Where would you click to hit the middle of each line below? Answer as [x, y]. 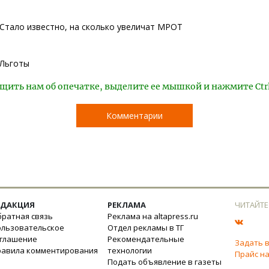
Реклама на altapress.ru [153, 216]
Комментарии [134, 116]
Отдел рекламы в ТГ [146, 228]
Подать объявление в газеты [165, 262]
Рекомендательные [146, 239]
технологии [130, 250]
